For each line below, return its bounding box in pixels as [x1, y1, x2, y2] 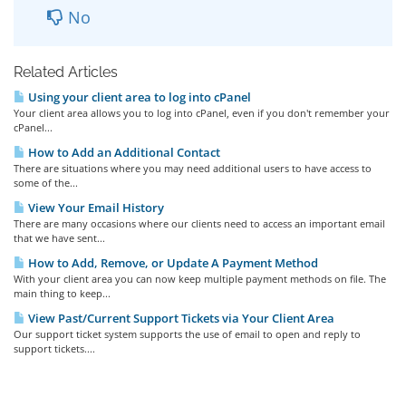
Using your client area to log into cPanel [25, 89, 251, 105]
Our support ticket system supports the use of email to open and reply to [14, 327, 361, 341]
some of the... [14, 176, 78, 189]
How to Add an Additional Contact [25, 144, 220, 160]
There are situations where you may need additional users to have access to [14, 161, 372, 175]
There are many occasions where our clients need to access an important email [14, 217, 385, 230]
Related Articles [14, 63, 118, 81]
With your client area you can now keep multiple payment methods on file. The [14, 272, 386, 285]
